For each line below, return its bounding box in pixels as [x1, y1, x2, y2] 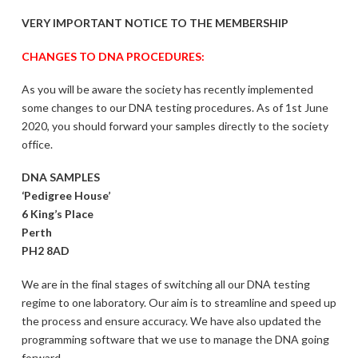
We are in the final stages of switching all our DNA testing [21, 276, 310, 291]
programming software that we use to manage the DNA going [21, 332, 329, 346]
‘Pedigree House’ [21, 189, 110, 203]
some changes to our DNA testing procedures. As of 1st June [21, 100, 328, 114]
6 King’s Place [21, 207, 93, 221]
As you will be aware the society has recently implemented [21, 82, 313, 96]
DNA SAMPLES [21, 170, 100, 185]
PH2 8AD [21, 244, 70, 258]
